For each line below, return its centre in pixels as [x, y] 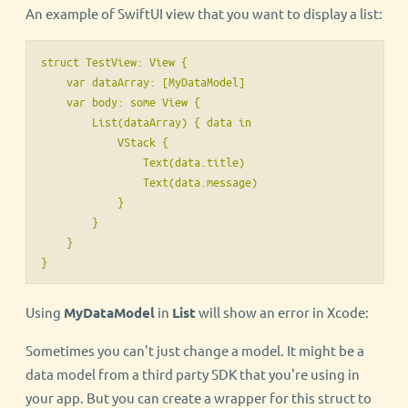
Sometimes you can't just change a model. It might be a [195, 351]
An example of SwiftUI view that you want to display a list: [204, 14]
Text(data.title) [143, 162]
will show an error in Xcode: [282, 312]
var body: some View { [121, 102]
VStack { [105, 142]
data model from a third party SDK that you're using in [193, 374]
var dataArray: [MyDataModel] [143, 82]
